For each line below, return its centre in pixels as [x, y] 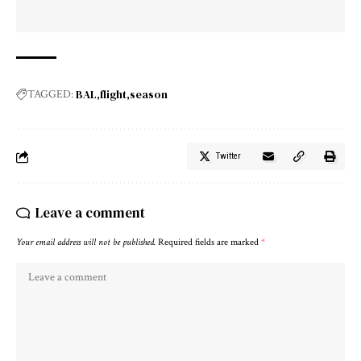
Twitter [228, 156]
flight [113, 95]
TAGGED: [50, 95]
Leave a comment [90, 213]
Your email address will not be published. [86, 243]
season [149, 95]
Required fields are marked [210, 243]
